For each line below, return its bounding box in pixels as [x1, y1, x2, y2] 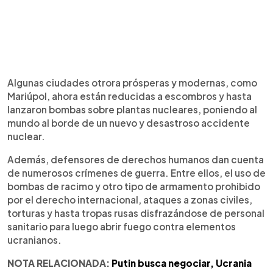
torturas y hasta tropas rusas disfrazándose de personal [7, 207, 264, 219]
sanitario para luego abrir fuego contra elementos [7, 221, 236, 232]
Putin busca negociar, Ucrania [112, 257, 252, 269]
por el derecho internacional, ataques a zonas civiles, [7, 194, 252, 205]
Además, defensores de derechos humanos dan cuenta [7, 154, 264, 165]
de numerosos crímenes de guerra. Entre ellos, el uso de [7, 167, 266, 179]
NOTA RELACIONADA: [7, 257, 110, 269]
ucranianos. [7, 234, 62, 246]
